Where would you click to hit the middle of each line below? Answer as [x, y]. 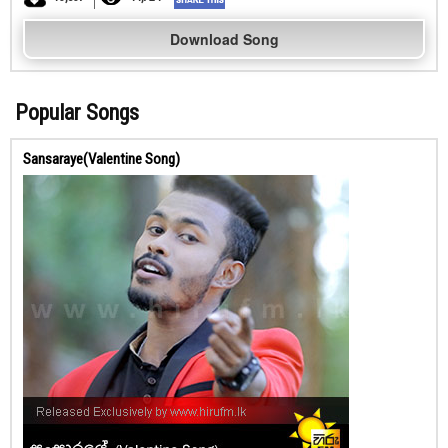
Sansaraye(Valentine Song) [101, 159]
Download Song [224, 39]
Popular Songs [77, 112]
